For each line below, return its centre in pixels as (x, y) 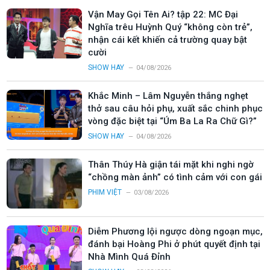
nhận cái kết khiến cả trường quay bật (168, 39)
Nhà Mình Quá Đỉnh (129, 257)
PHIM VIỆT (105, 192)
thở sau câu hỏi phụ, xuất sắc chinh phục (175, 108)
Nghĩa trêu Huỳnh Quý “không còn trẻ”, (170, 27)
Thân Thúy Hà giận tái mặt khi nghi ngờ (171, 164)
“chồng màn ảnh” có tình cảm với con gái (175, 177)
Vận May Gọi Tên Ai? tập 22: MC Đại (163, 14)
